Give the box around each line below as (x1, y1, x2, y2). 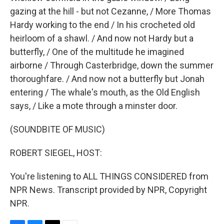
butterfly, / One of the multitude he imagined (10, 46, 184, 57)
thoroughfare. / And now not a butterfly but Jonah (10, 73, 204, 84)
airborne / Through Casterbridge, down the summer (10, 60, 213, 70)
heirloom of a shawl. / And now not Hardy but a (10, 33, 193, 43)
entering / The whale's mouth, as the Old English (10, 87, 200, 97)
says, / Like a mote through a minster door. (10, 100, 177, 111)
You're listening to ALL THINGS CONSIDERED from (10, 171, 208, 181)
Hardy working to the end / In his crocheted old (10, 19, 195, 30)
